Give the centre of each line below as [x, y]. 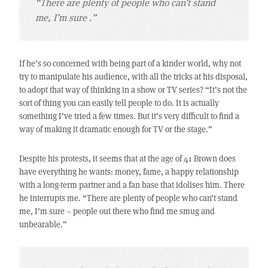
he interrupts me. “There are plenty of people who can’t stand [128, 198]
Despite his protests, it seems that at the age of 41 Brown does [127, 159]
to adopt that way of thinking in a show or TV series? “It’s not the [133, 90]
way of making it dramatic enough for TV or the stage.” [115, 129]
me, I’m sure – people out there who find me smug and [117, 211]
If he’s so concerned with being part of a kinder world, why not [130, 63]
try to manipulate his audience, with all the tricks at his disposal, [133, 77]
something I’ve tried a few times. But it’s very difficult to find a [129, 116]
